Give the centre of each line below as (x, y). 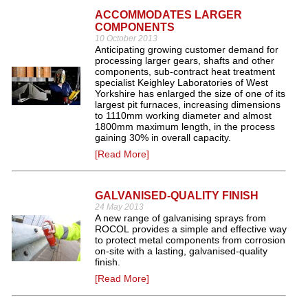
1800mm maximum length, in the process (185, 126)
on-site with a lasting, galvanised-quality (181, 251)
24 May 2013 (119, 207)
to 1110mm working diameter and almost (183, 115)
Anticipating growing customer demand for (187, 49)
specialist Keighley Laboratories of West (181, 82)
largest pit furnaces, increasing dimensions (188, 104)
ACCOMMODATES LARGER (168, 15)
